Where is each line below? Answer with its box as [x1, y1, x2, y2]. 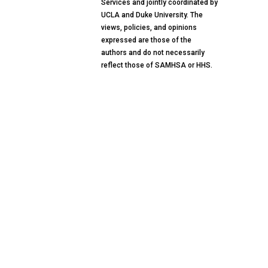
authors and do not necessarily [101, 48, 205, 57]
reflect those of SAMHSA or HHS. [101, 60, 212, 69]
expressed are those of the [101, 35, 191, 44]
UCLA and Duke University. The [101, 10, 203, 19]
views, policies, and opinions [101, 23, 197, 32]
